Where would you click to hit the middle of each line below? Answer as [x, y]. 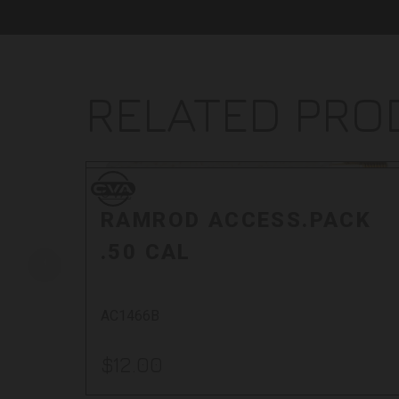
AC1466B [130, 316]
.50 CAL [146, 252]
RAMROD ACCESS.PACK [236, 220]
